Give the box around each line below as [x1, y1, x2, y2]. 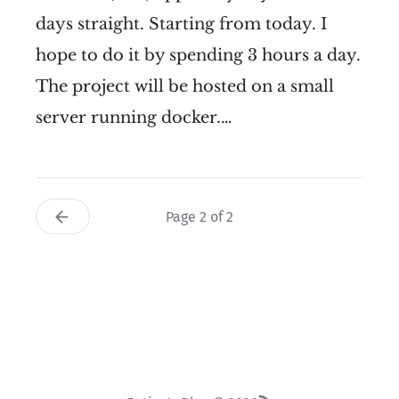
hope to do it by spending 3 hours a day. [36, 45, 361, 65]
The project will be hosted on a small [36, 76, 334, 96]
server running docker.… [36, 107, 232, 127]
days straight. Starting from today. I [36, 13, 327, 34]
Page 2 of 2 [166, 208, 233, 226]
